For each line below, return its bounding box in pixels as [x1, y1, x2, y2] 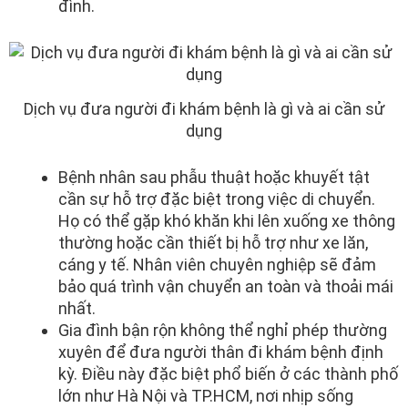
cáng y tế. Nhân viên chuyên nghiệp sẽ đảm [58, 255, 376, 275]
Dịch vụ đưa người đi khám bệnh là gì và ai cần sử [23, 99, 385, 119]
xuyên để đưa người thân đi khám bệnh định [58, 342, 383, 362]
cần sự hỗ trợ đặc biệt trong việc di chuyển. [58, 189, 375, 209]
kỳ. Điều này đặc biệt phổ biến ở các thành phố [58, 364, 398, 384]
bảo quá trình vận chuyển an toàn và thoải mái [58, 277, 393, 297]
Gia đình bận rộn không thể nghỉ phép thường [58, 321, 387, 341]
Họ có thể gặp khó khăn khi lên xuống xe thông [58, 211, 395, 231]
